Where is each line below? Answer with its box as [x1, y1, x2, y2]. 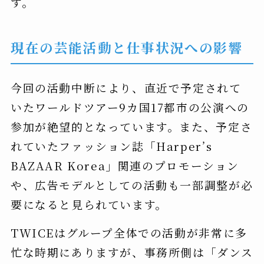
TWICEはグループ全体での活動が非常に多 [10, 224, 247, 240]
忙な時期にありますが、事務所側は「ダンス [10, 243, 253, 260]
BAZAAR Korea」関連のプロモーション [10, 157, 240, 173]
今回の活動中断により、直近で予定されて [10, 79, 242, 95]
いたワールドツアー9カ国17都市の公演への [10, 98, 249, 115]
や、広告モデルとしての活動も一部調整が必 [10, 176, 253, 193]
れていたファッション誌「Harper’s [10, 137, 213, 154]
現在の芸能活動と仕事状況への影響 [10, 37, 243, 57]
